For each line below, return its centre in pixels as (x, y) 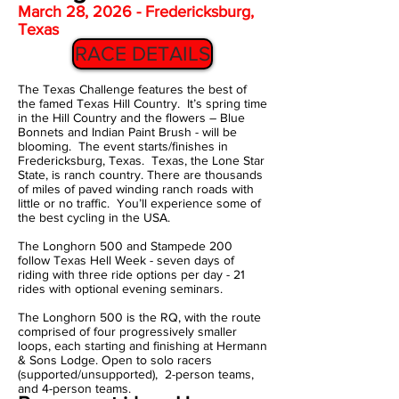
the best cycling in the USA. (94, 217)
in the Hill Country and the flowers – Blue (131, 118)
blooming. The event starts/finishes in (123, 146)
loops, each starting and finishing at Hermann (142, 346)
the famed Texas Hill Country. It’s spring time (142, 103)
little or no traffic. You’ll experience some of (139, 203)
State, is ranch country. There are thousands (140, 175)
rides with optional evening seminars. (122, 289)
